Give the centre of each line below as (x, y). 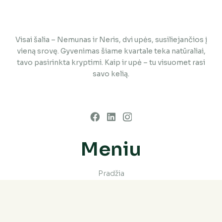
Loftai (111, 189)
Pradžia (111, 174)
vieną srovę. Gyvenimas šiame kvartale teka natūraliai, (111, 51)
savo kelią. (111, 74)
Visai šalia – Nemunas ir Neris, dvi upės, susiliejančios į (111, 40)
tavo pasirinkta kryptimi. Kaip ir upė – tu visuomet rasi (111, 63)
